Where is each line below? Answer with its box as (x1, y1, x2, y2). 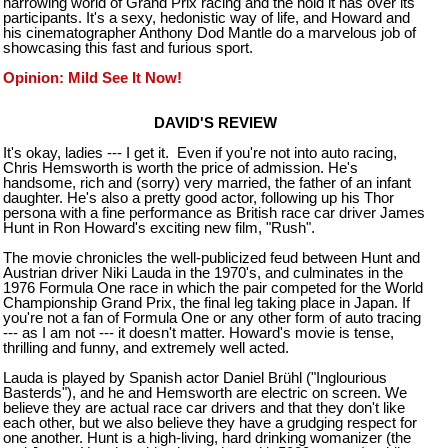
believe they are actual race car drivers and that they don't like (3, 399, 405, 416)
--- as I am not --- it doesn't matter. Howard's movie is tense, (3, 324, 394, 341)
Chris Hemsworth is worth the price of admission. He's (3, 159, 358, 176)
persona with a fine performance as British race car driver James (3, 204, 425, 221)
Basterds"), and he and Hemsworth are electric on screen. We (3, 384, 407, 401)
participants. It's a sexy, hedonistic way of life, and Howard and (3, 9, 410, 26)
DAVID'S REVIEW (154, 114, 277, 131)
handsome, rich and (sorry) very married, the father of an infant (3, 174, 411, 191)
